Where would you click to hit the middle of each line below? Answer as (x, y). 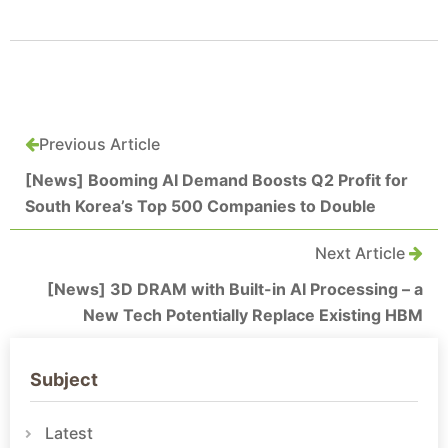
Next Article (362, 253)
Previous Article (99, 144)
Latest (69, 433)
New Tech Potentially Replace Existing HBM (253, 315)
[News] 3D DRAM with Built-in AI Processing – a (235, 289)
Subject (64, 380)
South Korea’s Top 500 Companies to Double (200, 206)
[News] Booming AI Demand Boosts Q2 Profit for (216, 180)
